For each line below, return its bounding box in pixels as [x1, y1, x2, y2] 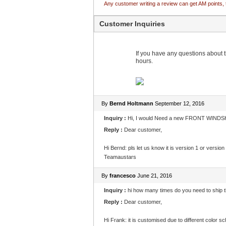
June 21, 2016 [135, 173, 172, 179]
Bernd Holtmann [109, 100, 153, 106]
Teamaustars [103, 154, 136, 160]
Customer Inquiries [99, 20, 165, 28]
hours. [135, 58, 153, 65]
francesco [109, 173, 136, 179]
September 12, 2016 [153, 100, 204, 106]
